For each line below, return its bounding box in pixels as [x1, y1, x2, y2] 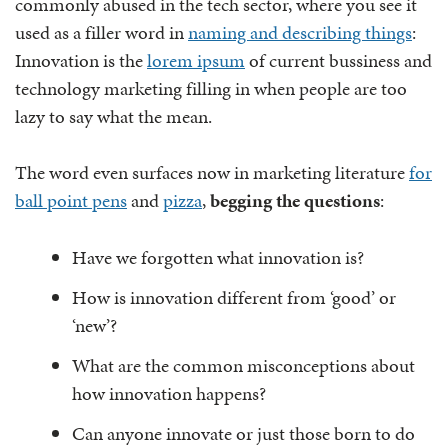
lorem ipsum [147, 46, 245, 74]
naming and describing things [188, 18, 412, 46]
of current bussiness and [245, 46, 432, 74]
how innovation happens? [72, 379, 266, 407]
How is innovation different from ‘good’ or [72, 283, 396, 311]
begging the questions [210, 187, 380, 214]
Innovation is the [15, 46, 147, 74]
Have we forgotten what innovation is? [72, 243, 364, 271]
